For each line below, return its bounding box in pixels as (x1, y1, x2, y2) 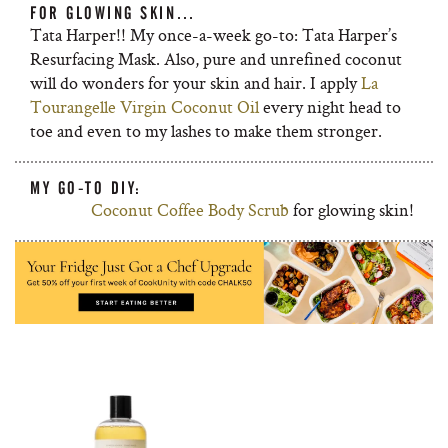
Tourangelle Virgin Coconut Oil (30, 95, 259, 119)
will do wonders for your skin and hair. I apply (30, 71, 361, 95)
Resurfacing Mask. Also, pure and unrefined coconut (30, 47, 402, 71)
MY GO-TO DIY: (30, 178, 142, 199)
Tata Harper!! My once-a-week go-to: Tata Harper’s (30, 23, 397, 47)
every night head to (259, 95, 401, 119)
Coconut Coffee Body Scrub (91, 198, 289, 222)
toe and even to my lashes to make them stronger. (30, 119, 382, 143)
